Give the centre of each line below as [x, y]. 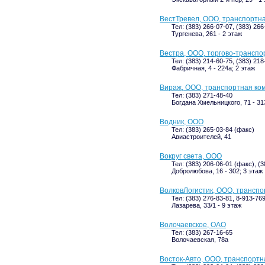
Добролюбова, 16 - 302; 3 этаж [217, 171]
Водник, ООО [182, 122]
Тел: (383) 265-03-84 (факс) [213, 130]
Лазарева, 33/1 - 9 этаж [206, 205]
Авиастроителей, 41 [201, 137]
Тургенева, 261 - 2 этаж [207, 34]
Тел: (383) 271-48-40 [202, 95]
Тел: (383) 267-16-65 [202, 232]
